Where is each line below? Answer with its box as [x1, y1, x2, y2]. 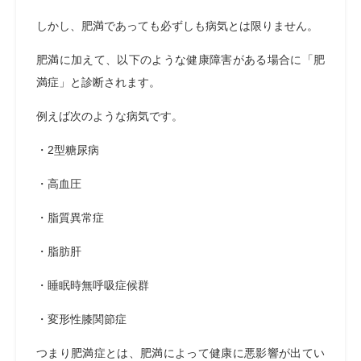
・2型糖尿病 [36, 143, 99, 156]
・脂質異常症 [36, 211, 104, 224]
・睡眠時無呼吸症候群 [36, 279, 149, 292]
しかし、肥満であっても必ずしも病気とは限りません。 [36, 19, 318, 32]
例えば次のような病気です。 [36, 110, 183, 122]
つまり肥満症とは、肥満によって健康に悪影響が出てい [36, 346, 325, 359]
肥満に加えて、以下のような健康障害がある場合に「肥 [36, 53, 325, 66]
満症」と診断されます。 [36, 76, 160, 89]
